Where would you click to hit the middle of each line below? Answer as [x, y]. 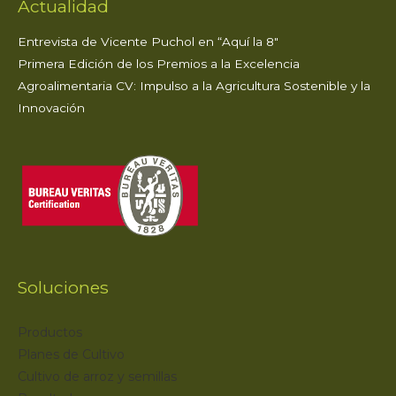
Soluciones [63, 288]
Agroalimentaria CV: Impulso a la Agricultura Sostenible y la [194, 85]
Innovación [51, 107]
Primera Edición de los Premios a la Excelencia [159, 63]
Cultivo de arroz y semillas [97, 377]
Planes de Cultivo [71, 355]
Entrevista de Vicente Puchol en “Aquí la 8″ [148, 41]
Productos [50, 333]
